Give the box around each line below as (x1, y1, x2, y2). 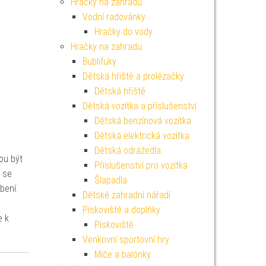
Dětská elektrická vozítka (94, 130, 189, 141)
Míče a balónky (94, 249, 151, 260)
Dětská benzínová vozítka (94, 115, 191, 126)
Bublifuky (82, 56, 116, 67)
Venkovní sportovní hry (82, 234, 169, 245)
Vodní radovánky (82, 11, 145, 23)
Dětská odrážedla (94, 145, 161, 156)
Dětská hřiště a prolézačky (82, 71, 184, 82)
